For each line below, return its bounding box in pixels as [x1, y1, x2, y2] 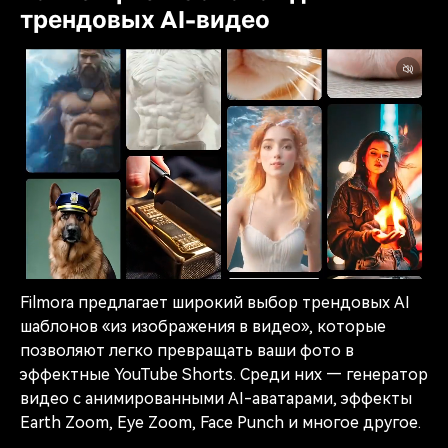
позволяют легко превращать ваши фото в [20, 340, 354, 360]
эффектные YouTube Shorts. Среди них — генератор [20, 364, 428, 384]
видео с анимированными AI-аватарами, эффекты [20, 388, 412, 408]
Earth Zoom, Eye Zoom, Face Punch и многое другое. [20, 412, 421, 432]
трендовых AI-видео [20, 4, 270, 35]
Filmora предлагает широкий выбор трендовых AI [20, 292, 410, 312]
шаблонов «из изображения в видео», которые [20, 316, 386, 336]
